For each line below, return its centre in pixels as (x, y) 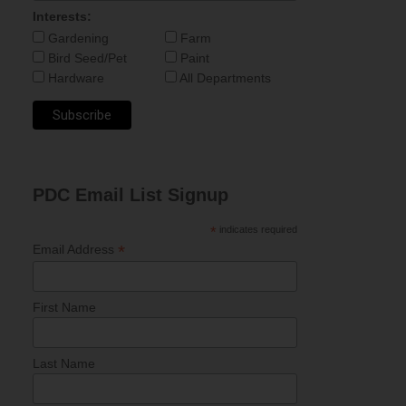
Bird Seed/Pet (85, 58)
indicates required (256, 229)
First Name (64, 307)
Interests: (62, 16)
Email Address (75, 249)
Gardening (76, 38)
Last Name (63, 364)
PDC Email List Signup (130, 194)
